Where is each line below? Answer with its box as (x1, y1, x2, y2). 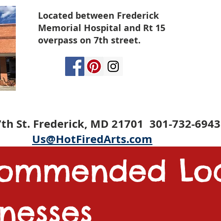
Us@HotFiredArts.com (32, 131, 152, 147)
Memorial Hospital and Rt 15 (38, 22, 165, 35)
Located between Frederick (38, 9, 159, 22)
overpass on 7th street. (38, 34, 141, 47)
